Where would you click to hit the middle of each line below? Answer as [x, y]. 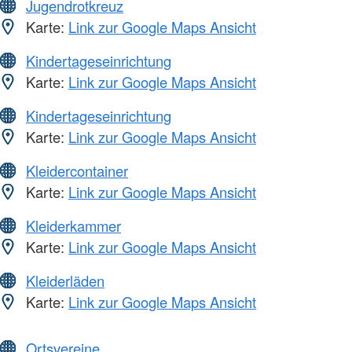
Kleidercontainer [77, 171]
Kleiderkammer [73, 226]
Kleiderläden [65, 281]
